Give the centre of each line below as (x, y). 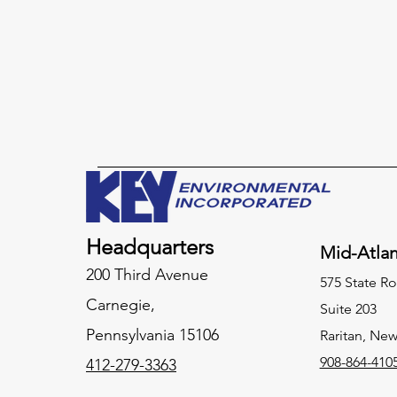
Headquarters (150, 247)
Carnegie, (121, 305)
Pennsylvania (130, 335)
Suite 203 (348, 309)
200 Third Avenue (147, 275)
